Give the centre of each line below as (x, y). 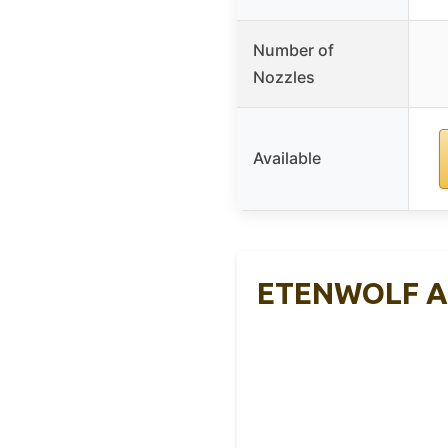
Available (287, 158)
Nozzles (284, 77)
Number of (293, 50)
